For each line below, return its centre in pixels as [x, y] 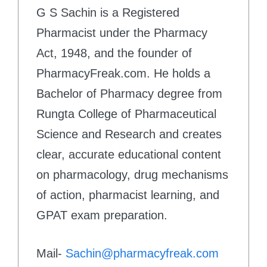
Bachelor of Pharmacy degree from [129, 94]
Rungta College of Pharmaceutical [126, 114]
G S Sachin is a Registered [108, 13]
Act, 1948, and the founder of [114, 53]
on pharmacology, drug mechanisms [132, 175]
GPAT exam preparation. [102, 215]
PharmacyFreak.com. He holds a [123, 74]
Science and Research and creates [129, 134]
